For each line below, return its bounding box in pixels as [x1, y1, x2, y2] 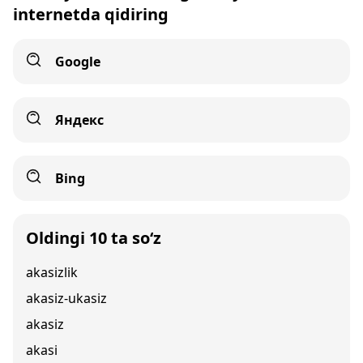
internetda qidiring [13, 3, 169, 25]
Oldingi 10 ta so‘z [26, 227, 161, 249]
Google [55, 53, 100, 70]
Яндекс [55, 111, 104, 129]
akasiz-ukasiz [26, 289, 107, 307]
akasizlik [26, 263, 78, 281]
